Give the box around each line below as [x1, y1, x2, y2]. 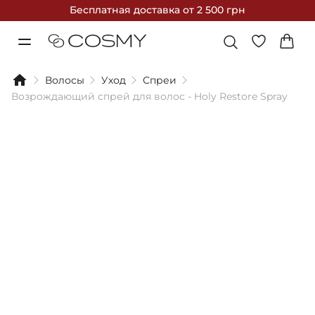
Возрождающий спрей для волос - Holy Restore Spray [11, 90, 288, 103]
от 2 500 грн [183, 4, 245, 16]
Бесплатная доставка [70, 4, 183, 16]
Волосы [45, 74, 84, 86]
